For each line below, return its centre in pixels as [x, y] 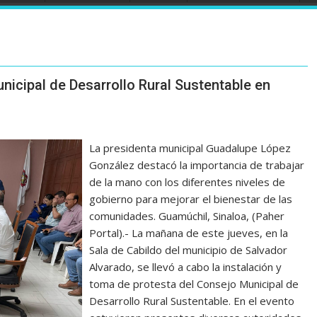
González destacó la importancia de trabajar [197, 165]
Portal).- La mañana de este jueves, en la [189, 233]
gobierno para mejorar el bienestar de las [191, 199]
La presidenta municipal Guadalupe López [190, 148]
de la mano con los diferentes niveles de [188, 182]
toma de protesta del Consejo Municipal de [194, 284]
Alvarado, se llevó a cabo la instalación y [186, 267]
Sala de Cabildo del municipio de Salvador [189, 250]
